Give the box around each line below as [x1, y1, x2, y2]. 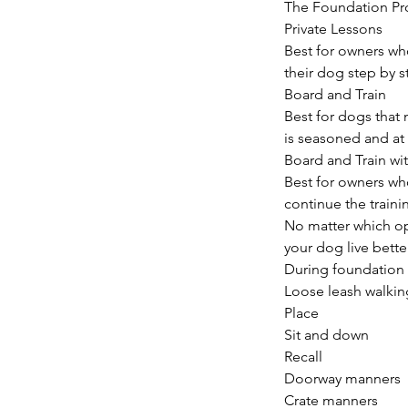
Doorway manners [284, 369, 401, 387]
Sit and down [284, 325, 369, 343]
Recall [284, 347, 322, 365]
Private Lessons [284, 19, 382, 37]
